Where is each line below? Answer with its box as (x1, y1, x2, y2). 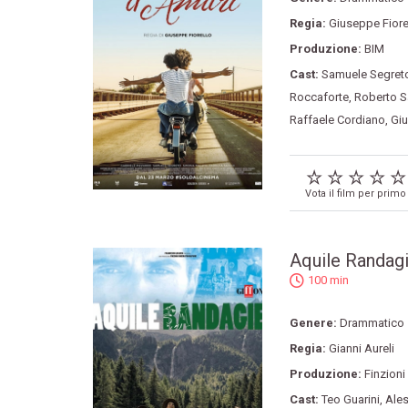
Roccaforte (289, 89, 349, 104)
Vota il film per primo (304, 187, 406, 199)
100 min (307, 272, 349, 287)
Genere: (289, 315, 340, 330)
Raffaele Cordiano (289, 112, 385, 127)
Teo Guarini (321, 392, 380, 406)
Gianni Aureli (328, 341, 394, 355)
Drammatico (339, 315, 404, 330)
